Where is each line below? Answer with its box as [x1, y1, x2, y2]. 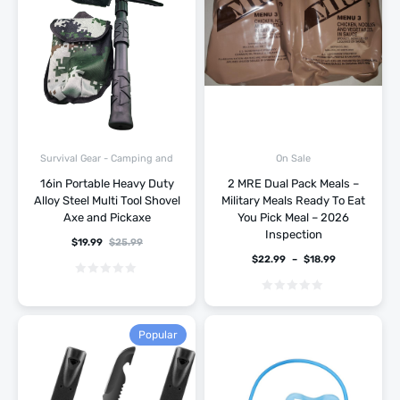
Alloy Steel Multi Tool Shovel [33, 194, 180, 208]
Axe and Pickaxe [62, 211, 151, 225]
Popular [138, 328, 178, 341]
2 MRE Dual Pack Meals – [228, 177, 359, 191]
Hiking [91, 167, 122, 179]
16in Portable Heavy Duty [39, 177, 174, 191]
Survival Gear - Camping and [40, 153, 173, 165]
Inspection [264, 228, 322, 242]
